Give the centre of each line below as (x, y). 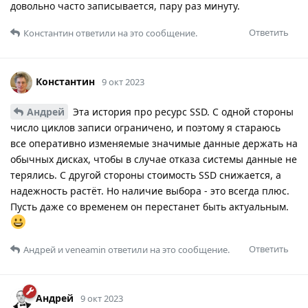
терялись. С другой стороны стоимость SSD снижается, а (146, 175)
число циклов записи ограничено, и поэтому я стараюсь (145, 128)
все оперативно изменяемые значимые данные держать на (154, 144)
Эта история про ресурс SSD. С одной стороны (182, 112)
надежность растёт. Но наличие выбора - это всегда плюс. (150, 191)
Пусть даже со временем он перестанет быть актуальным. (150, 207)
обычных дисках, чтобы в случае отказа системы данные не (154, 159)
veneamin (86, 250)
